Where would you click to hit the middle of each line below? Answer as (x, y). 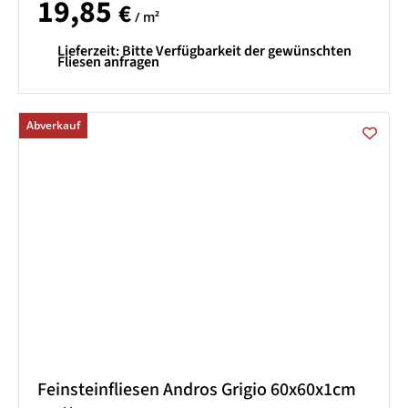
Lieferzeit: (90, 51)
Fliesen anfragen (108, 61)
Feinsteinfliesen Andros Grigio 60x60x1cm (197, 389)
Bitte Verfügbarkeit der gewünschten (237, 51)
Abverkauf (53, 126)
